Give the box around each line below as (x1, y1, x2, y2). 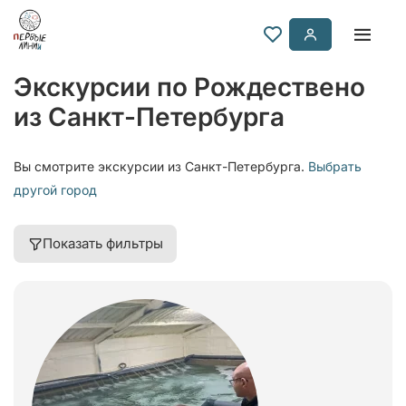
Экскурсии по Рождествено (14, 72, 365, 102)
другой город (14, 182, 97, 198)
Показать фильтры (43, 235, 163, 252)
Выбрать (308, 159, 362, 174)
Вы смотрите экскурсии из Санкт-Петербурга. (14, 159, 308, 174)
